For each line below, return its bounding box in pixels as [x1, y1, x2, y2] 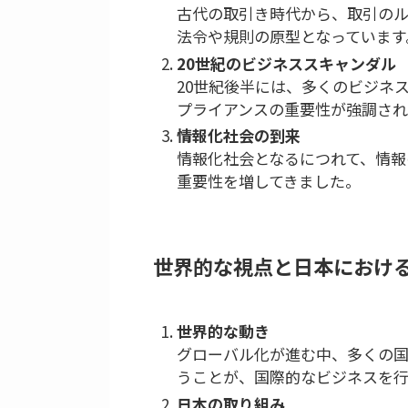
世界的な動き [176, 320, 270, 343]
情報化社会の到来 [176, 123, 301, 147]
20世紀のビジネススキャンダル [176, 51, 396, 75]
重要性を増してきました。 [176, 168, 361, 192]
